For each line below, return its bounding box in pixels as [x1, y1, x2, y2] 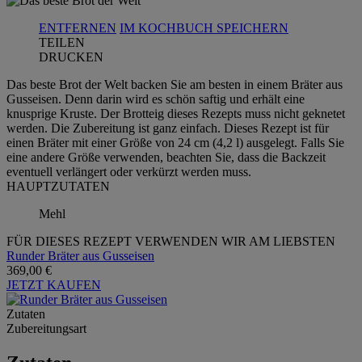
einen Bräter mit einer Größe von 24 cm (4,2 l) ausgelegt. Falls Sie [6, 135, 344, 149]
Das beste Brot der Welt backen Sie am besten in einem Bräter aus [6, 77, 343, 91]
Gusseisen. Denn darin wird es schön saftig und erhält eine [6, 91, 305, 106]
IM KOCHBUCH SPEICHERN [120, 20, 288, 35]
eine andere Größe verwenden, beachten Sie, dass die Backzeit [6, 149, 326, 164]
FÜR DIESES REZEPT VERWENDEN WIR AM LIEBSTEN [6, 234, 335, 248]
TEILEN [39, 35, 85, 49]
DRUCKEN [39, 49, 103, 64]
